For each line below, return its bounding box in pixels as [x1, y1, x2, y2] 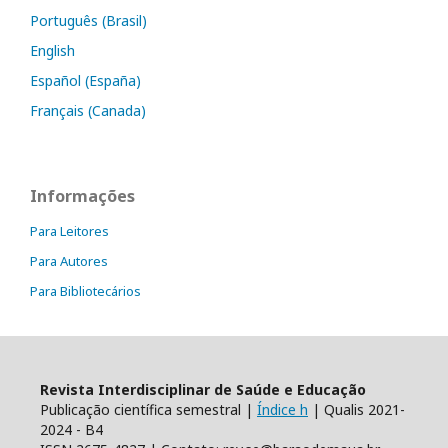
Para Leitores [30, 222, 109, 240]
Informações [30, 185, 135, 207]
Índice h [257, 400, 308, 419]
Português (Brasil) [30, 11, 147, 30]
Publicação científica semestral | [40, 400, 257, 419]
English [30, 41, 75, 60]
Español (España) [30, 71, 141, 90]
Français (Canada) [30, 101, 146, 120]
